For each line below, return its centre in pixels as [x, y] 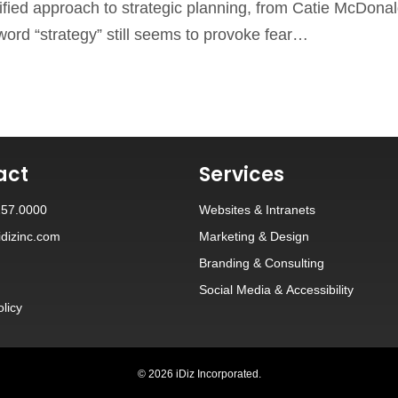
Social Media [235, 290]
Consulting [295, 263]
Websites [225, 210]
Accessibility [320, 290]
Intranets [291, 210]
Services [242, 175]
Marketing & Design [254, 236]
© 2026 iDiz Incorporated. [199, 374]
